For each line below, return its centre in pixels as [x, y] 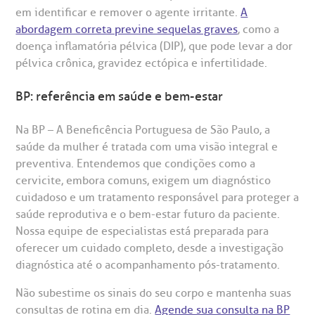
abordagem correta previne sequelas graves [127, 29]
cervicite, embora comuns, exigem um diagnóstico [143, 180]
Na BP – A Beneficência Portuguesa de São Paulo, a [143, 130]
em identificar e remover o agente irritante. [128, 12]
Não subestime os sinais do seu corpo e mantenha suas [154, 293]
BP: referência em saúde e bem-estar [120, 96]
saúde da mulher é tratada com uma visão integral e [147, 147]
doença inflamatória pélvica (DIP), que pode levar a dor [154, 46]
